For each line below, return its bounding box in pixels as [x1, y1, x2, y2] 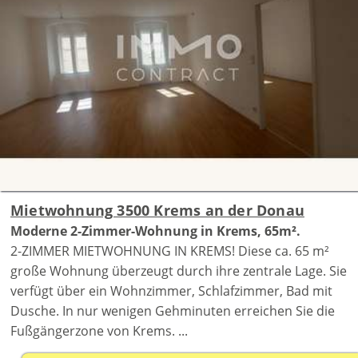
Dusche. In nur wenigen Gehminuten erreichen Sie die [10, 302, 335, 320]
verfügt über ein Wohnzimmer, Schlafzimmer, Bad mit [10, 282, 332, 300]
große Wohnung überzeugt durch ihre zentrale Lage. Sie [10, 262, 347, 280]
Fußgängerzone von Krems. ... [10, 322, 188, 340]
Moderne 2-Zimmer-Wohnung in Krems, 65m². [10, 222, 300, 241]
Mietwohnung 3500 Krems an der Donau [10, 201, 304, 221]
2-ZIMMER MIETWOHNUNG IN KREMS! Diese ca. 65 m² [10, 242, 329, 261]
